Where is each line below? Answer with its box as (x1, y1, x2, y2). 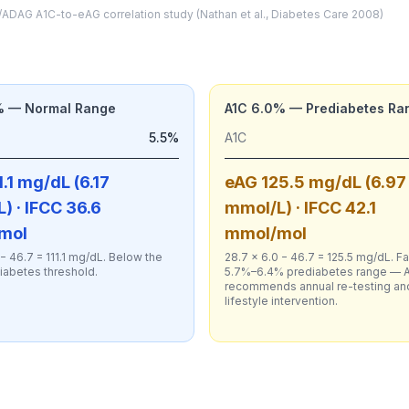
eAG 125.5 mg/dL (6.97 (225, 173, 407, 192)
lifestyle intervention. (225, 294, 339, 308)
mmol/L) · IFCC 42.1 (225, 198, 377, 217)
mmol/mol (225, 224, 308, 243)
